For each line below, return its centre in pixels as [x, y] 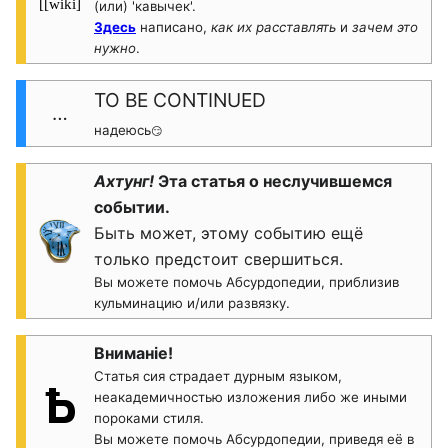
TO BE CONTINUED [180, 100]
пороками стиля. [149, 418]
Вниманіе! [133, 353]
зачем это [385, 27]
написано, [173, 27]
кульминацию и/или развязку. [192, 303]
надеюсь [122, 130]
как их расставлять [273, 27]
